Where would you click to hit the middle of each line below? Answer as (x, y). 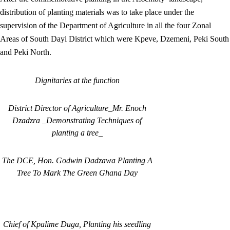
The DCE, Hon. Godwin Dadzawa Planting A (77, 160)
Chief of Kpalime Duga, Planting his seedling (77, 224)
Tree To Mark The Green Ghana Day (77, 173)
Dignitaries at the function (77, 80)
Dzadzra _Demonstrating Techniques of (77, 120)
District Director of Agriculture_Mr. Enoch (77, 108)
